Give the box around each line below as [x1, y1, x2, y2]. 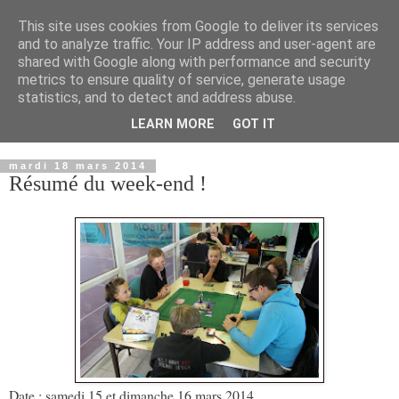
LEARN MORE [131, 117, 215, 133]
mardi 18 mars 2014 [9, 160, 147, 172]
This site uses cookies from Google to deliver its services [18, 18, 379, 35]
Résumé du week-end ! [9, 171, 207, 196]
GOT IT [232, 117, 275, 133]
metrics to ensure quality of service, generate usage [18, 71, 346, 88]
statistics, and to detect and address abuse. [18, 89, 296, 106]
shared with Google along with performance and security [18, 53, 370, 70]
